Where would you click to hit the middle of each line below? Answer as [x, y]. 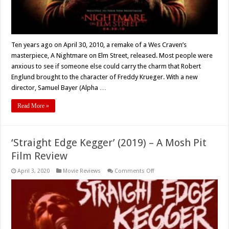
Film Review [40, 156]
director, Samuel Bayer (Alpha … [59, 88]
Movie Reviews [82, 171]
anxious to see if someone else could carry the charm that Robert [106, 66]
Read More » [33, 106]
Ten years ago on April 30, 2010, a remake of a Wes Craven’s [99, 45]
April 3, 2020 [34, 171]
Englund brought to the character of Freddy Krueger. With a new [105, 77]
